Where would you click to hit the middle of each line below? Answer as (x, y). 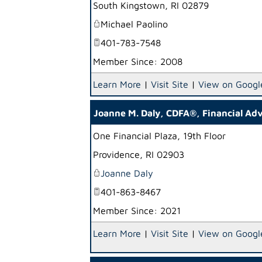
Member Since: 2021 (137, 211)
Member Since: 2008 (138, 61)
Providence (116, 154)
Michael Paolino (134, 24)
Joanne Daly (127, 173)
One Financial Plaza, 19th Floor (159, 136)
